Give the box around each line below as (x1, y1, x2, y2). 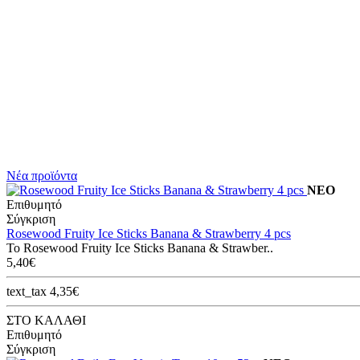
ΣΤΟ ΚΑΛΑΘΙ (6, 313, 86, 327)
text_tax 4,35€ (6, 284, 79, 298)
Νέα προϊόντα (6, 168, 77, 182)
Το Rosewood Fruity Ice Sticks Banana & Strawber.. (6, 240, 273, 255)
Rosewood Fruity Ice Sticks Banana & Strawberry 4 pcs (6, 226, 291, 240)
